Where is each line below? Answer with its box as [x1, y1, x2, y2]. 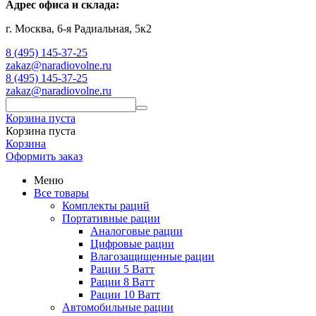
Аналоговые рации [90, 225, 183, 237]
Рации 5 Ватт [90, 263, 154, 275]
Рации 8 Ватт [90, 276, 154, 288]
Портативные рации [62, 212, 160, 224]
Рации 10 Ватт [90, 288, 160, 300]
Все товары [34, 187, 89, 199]
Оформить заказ [6, 150, 83, 162]
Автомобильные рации [62, 301, 174, 313]
